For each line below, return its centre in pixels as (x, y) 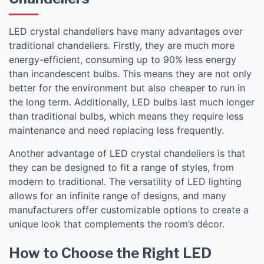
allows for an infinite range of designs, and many (118, 195)
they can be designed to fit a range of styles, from (121, 167)
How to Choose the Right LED (110, 253)
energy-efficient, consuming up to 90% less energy (123, 59)
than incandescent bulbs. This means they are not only (130, 73)
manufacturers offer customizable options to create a (129, 209)
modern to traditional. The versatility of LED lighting (125, 181)
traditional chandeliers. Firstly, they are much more (122, 45)
